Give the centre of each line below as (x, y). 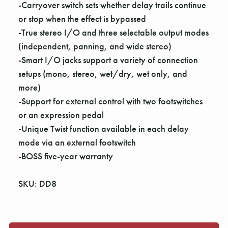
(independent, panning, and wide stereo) (95, 46)
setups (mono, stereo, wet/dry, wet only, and (103, 74)
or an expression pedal (61, 115)
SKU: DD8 (37, 184)
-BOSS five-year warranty (66, 156)
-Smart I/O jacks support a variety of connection (108, 60)
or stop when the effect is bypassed (82, 19)
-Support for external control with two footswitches (110, 101)
